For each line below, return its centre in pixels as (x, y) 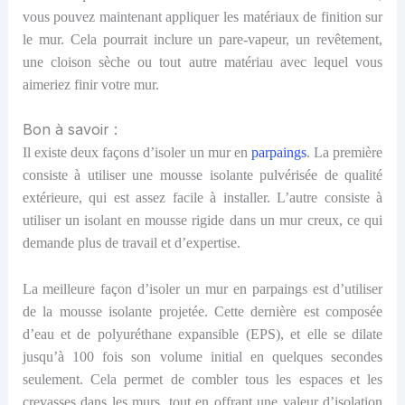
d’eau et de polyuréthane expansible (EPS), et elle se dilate (202, 334)
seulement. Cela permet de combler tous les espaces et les (202, 379)
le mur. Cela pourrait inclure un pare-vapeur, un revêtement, (202, 39)
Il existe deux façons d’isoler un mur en (137, 153)
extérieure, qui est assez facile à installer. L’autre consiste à (202, 198)
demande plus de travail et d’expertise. (131, 243)
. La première (345, 153)
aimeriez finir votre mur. (90, 84)
